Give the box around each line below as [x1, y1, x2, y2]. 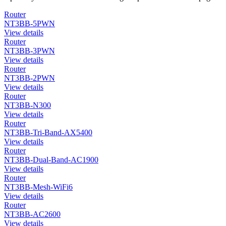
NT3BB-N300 [4, 100, 51, 109]
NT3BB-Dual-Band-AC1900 [4, 155, 98, 164]
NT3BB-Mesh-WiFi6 [4, 182, 73, 191]
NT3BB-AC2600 [4, 209, 61, 218]
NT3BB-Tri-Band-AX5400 [4, 128, 92, 137]
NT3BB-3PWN [4, 46, 55, 55]
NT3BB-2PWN [4, 73, 55, 82]
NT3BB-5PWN [4, 19, 55, 28]
